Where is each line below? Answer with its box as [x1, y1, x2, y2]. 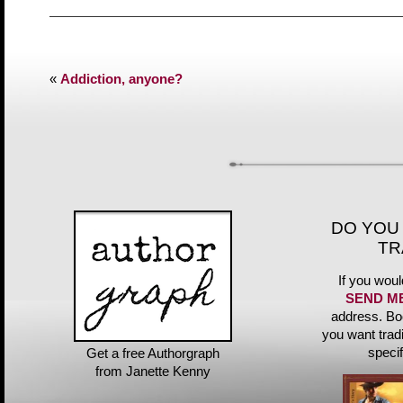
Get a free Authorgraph [86, 346, 219, 361]
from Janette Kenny [95, 364, 210, 379]
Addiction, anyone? [60, 72, 183, 87]
